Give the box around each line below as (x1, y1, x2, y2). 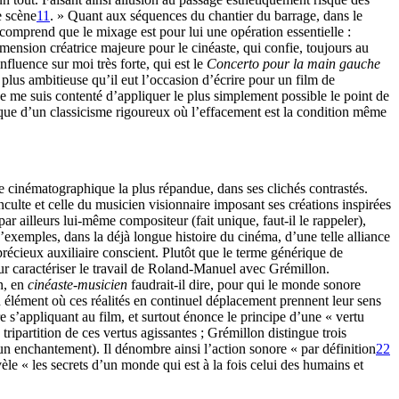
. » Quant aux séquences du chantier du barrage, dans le (50, 8, 362, 23)
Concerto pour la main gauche (207, 56, 380, 71)
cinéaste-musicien (28, 277, 127, 292)
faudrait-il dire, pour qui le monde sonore (127, 277, 361, 292)
